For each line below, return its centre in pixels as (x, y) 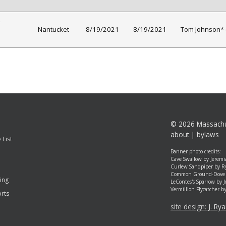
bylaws (208, 135)
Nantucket (53, 30)
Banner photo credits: (196, 152)
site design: (189, 207)
